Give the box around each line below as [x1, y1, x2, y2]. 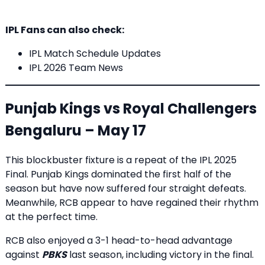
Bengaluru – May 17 [5, 121, 146, 141]
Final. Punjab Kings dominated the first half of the [5, 167, 231, 182]
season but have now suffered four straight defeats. [5, 182, 246, 196]
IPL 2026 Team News [29, 61, 123, 75]
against [5, 248, 42, 262]
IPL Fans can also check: [5, 23, 124, 37]
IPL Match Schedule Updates [29, 47, 161, 61]
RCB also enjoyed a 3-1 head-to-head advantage [5, 234, 232, 248]
